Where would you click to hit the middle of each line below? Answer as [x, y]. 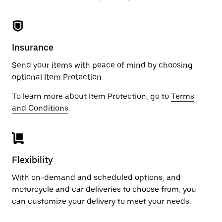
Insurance [33, 47]
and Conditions [40, 108]
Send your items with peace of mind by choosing [102, 65]
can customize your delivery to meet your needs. [101, 201]
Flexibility [32, 160]
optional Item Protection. [57, 77]
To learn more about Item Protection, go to [91, 96]
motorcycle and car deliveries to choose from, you [104, 190]
